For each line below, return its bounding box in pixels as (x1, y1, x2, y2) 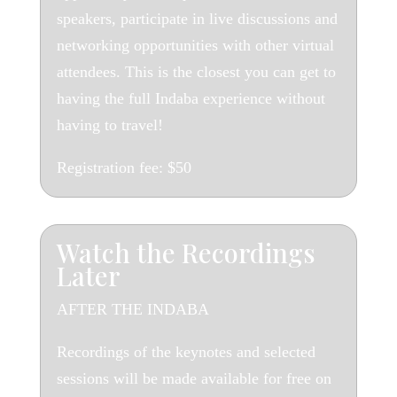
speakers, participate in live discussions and (56, 10, 338, 27)
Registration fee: (56, 159, 167, 176)
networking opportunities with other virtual (56, 36, 334, 54)
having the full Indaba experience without (56, 90, 325, 107)
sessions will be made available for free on (56, 370, 331, 387)
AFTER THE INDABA (56, 300, 209, 318)
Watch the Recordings (56, 236, 315, 269)
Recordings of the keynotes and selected (56, 343, 315, 361)
